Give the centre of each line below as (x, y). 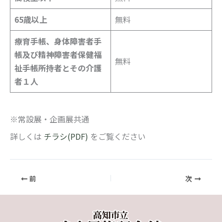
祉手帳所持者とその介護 (58, 68)
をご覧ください (118, 137)
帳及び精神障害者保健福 (58, 55)
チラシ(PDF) (67, 137)
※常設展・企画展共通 (50, 119)
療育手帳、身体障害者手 (58, 41)
